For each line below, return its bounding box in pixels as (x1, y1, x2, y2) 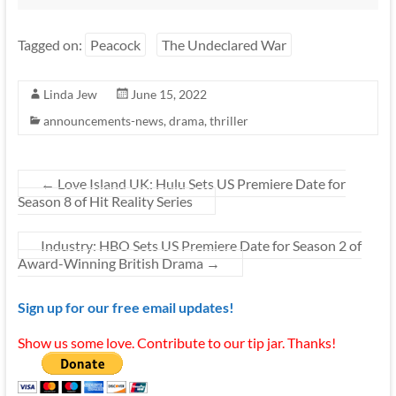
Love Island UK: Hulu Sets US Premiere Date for (54, 175, 346, 193)
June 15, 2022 (130, 87, 207, 103)
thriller (209, 113, 248, 129)
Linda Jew (42, 87, 97, 103)
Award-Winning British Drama (17, 255, 206, 272)
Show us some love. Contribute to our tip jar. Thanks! (17, 334, 336, 352)
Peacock (89, 36, 141, 54)
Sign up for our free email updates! (17, 299, 234, 316)
